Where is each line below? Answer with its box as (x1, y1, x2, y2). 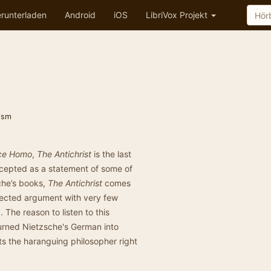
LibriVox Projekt (146, 10, 210, 20)
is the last (91, 149, 131, 159)
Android (65, 10, 96, 20)
